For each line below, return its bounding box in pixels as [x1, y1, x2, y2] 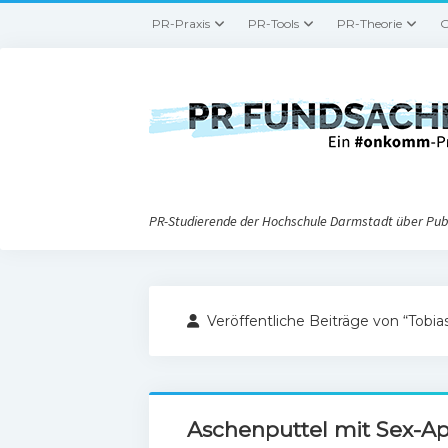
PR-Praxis [152, 16, 211, 31]
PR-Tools [248, 16, 300, 31]
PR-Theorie [337, 16, 403, 31]
